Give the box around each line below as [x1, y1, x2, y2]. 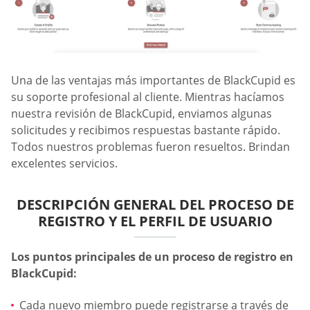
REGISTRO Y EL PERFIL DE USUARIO [37, 212, 273, 231]
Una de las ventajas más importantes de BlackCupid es [11, 73, 295, 89]
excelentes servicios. [11, 156, 118, 172]
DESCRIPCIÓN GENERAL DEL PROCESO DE [16, 195, 294, 215]
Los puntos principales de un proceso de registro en [11, 249, 293, 265]
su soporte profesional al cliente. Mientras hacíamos [11, 89, 284, 105]
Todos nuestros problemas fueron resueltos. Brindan [11, 139, 290, 155]
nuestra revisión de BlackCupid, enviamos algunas [11, 106, 272, 122]
